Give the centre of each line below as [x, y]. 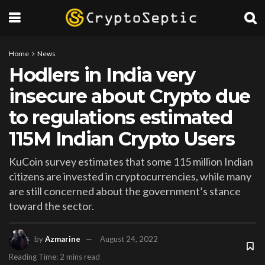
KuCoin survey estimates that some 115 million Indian [131, 161]
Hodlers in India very [102, 75]
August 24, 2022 [129, 239]
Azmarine [63, 239]
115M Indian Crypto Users [122, 139]
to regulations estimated [121, 117]
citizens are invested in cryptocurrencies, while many [130, 176]
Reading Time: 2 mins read [54, 256]
